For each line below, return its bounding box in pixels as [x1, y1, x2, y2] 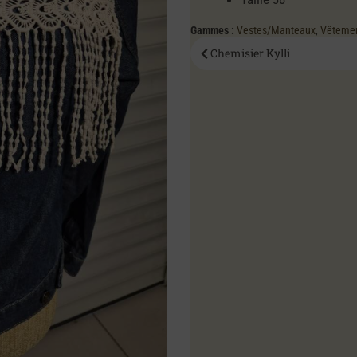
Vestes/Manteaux [237, 24, 316, 37]
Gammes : [190, 24, 235, 37]
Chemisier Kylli [210, 45, 291, 61]
